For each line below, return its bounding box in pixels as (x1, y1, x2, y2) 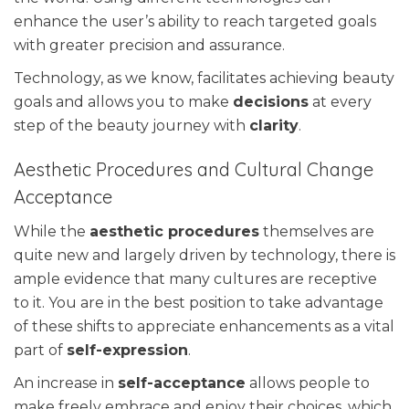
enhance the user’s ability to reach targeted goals (14, 13, 376, 31)
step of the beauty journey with (14, 117, 249, 135)
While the (14, 223, 89, 241)
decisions (233, 93, 309, 111)
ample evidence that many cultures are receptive (14, 270, 377, 288)
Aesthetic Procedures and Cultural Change (14, 158, 373, 182)
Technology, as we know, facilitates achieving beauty (14, 69, 394, 88)
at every (309, 93, 372, 111)
